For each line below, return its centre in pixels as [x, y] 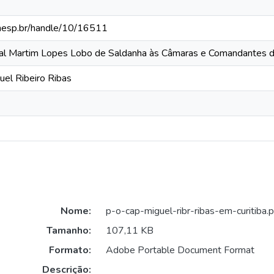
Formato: [70, 250]
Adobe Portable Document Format [180, 250]
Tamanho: [68, 231]
